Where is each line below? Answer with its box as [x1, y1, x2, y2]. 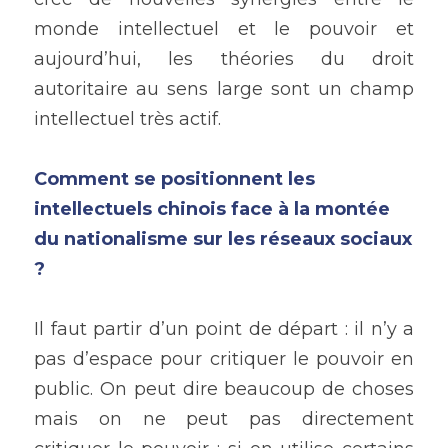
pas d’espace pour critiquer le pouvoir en [34, 348, 414, 371]
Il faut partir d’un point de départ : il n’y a [34, 318, 414, 341]
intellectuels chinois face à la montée [34, 198, 390, 221]
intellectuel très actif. [34, 108, 226, 131]
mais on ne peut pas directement [34, 408, 414, 431]
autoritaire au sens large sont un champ [34, 78, 414, 101]
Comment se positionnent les [34, 168, 315, 191]
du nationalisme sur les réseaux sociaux [34, 228, 412, 251]
